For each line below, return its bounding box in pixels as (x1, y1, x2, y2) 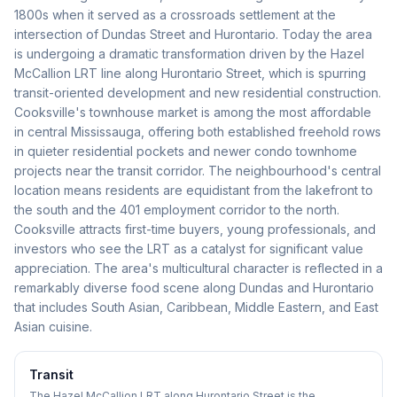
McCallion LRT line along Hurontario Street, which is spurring (14, 65, 366, 81)
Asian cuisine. (14, 318, 92, 334)
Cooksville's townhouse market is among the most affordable (14, 104, 371, 120)
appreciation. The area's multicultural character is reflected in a (14, 260, 383, 276)
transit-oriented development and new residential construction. (14, 84, 381, 100)
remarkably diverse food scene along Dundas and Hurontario (14, 279, 374, 295)
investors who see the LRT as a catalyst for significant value (14, 240, 363, 256)
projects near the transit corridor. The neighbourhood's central (14, 162, 381, 178)
